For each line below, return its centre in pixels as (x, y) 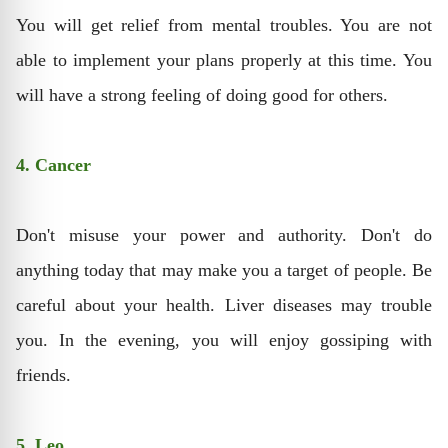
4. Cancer (53, 165)
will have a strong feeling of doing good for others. (202, 95)
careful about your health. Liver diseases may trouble (224, 305)
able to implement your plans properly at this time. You (224, 60)
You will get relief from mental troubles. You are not (224, 25)
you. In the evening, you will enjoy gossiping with (224, 340)
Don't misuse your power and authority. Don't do (224, 235)
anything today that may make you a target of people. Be (224, 270)
